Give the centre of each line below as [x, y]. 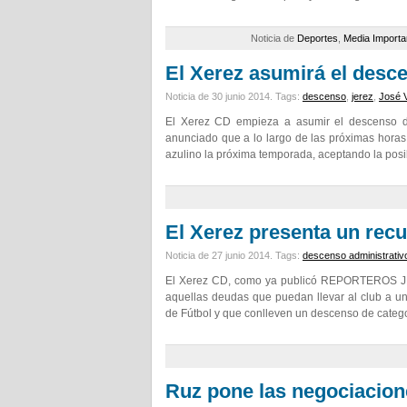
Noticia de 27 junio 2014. [220, 255]
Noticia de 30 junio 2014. [220, 96]
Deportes [318, 38]
